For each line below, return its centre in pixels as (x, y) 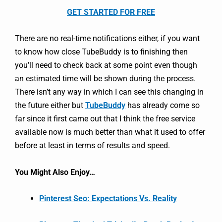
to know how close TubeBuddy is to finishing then (101, 52)
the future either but (50, 106)
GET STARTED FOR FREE (111, 12)
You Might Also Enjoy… (55, 172)
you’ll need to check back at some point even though (106, 65)
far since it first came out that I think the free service (105, 119)
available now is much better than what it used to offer (110, 132)
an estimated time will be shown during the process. (105, 79)
